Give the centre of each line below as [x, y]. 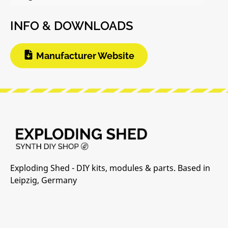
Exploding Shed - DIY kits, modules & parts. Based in [110, 168]
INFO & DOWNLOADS [72, 26]
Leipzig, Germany [44, 180]
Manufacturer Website [85, 56]
